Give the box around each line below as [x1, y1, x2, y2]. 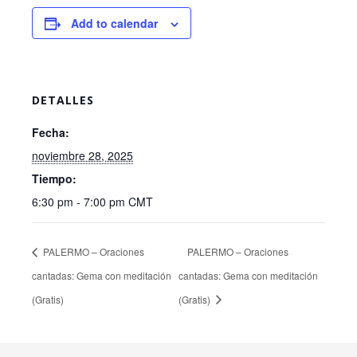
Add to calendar [71, 15, 158, 31]
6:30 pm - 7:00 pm [32, 194, 128, 210]
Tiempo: [32, 171, 76, 186]
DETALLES [32, 92, 94, 108]
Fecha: [32, 124, 69, 140]
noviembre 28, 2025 [32, 147, 133, 163]
